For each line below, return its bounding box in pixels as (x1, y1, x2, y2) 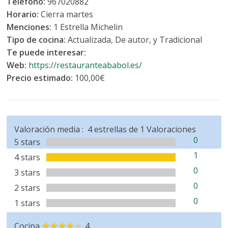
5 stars (14, 136, 41, 148)
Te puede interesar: (7, 47, 87, 59)
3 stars (14, 167, 41, 179)
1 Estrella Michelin (53, 21, 123, 33)
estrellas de (94, 124, 140, 135)
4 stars (14, 152, 41, 163)
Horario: (7, 9, 41, 20)
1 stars (14, 197, 41, 209)
